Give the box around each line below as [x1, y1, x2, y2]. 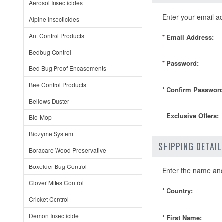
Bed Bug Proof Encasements [29, 64, 106, 72]
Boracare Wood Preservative [29, 146, 106, 154]
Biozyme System [29, 129, 73, 138]
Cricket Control [29, 195, 69, 203]
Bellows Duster [29, 97, 69, 105]
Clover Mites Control [29, 178, 84, 187]
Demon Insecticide [29, 211, 79, 220]
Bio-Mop [29, 113, 52, 121]
